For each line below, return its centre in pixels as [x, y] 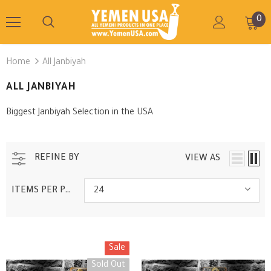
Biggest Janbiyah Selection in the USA [80, 113]
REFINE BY [57, 158]
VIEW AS [203, 159]
